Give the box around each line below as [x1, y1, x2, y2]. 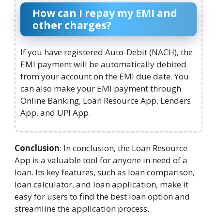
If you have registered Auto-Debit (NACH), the [20, 46, 193, 58]
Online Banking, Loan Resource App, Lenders [20, 95, 191, 107]
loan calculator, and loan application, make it [15, 178, 188, 190]
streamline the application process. [15, 202, 149, 214]
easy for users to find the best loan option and [15, 190, 190, 202]
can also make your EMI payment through [20, 83, 181, 94]
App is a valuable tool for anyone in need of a [15, 154, 187, 166]
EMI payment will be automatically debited [20, 59, 186, 70]
